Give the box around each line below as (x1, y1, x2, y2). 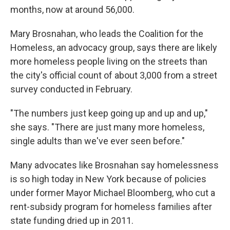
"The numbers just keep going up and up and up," (10, 108, 208, 119)
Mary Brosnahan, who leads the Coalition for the (10, 28, 203, 40)
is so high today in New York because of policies (10, 174, 206, 185)
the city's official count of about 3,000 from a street (10, 70, 217, 81)
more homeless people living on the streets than (10, 56, 207, 67)
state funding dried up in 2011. (10, 215, 133, 226)
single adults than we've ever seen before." (10, 136, 185, 147)
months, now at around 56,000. (10, 4, 135, 15)
